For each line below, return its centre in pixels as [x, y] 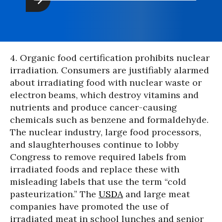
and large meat [156, 194]
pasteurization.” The [54, 194]
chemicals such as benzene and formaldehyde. [109, 120]
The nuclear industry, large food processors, [106, 132]
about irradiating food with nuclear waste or [106, 83]
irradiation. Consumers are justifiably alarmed [110, 70]
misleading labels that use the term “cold [98, 182]
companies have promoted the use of [89, 206]
